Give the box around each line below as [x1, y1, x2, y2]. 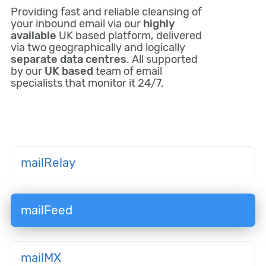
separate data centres [11, 53, 126, 66]
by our [11, 65, 45, 78]
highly [143, 17, 175, 30]
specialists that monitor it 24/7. [11, 77, 164, 90]
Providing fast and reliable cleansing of [11, 5, 202, 18]
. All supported [126, 53, 198, 66]
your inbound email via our [11, 17, 143, 30]
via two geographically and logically [11, 41, 185, 54]
